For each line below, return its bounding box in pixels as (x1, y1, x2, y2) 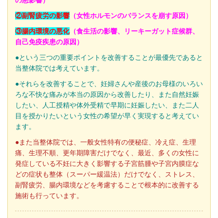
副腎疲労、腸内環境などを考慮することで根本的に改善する (15, 181, 199, 189)
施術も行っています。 (15, 192, 83, 200)
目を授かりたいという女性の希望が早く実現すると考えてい (15, 112, 199, 120)
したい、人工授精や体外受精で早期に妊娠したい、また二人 (15, 101, 199, 109)
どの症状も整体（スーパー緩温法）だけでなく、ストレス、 (15, 170, 199, 179)
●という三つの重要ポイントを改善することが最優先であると (15, 54, 203, 62)
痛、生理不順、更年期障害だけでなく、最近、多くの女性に (15, 149, 199, 157)
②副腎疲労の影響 (15, 12, 70, 20)
